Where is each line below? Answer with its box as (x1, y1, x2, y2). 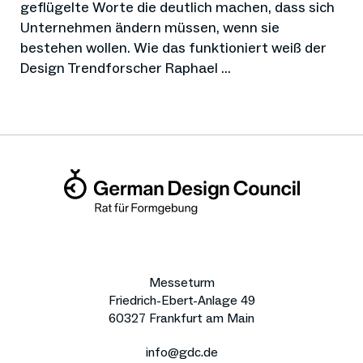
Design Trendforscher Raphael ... (20, 59, 231, 77)
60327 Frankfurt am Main (109, 310, 254, 327)
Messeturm (148, 275, 215, 291)
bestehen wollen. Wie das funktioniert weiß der (20, 39, 327, 57)
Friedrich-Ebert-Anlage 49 (108, 293, 255, 309)
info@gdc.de (145, 344, 218, 361)
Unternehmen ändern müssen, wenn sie (20, 19, 280, 36)
